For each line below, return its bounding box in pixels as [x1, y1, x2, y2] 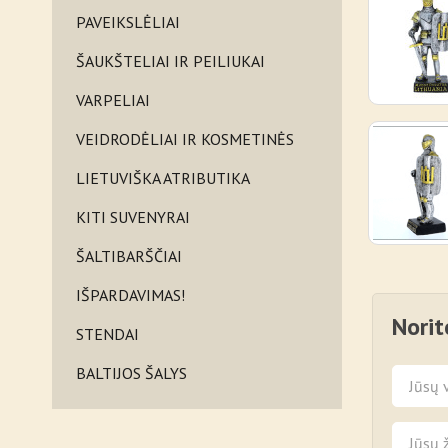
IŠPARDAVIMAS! [76, 285, 185, 305]
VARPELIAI [76, 90, 150, 110]
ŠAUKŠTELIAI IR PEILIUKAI [76, 51, 265, 71]
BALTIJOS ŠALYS [76, 363, 187, 383]
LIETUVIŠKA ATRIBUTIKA [76, 168, 250, 188]
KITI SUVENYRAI [76, 207, 190, 227]
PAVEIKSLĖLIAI [76, 12, 180, 32]
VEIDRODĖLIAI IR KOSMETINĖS [76, 129, 294, 149]
